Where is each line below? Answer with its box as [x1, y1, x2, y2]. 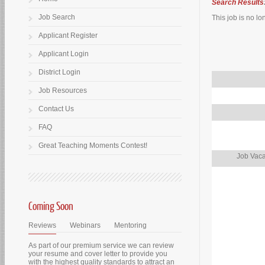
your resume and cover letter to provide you [28, 250, 167, 258]
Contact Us [38, 105, 74, 113]
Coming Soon [28, 199, 73, 212]
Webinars [70, 221, 101, 230]
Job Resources [38, 86, 87, 95]
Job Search [38, 13, 75, 21]
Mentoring [114, 221, 147, 230]
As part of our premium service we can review [28, 241, 174, 250]
